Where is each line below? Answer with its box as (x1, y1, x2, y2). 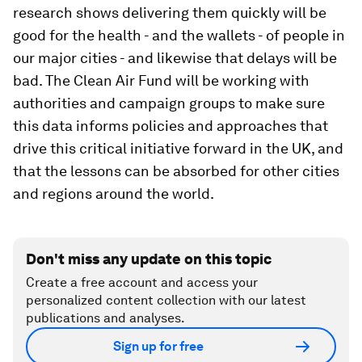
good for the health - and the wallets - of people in (13, 26, 345, 44)
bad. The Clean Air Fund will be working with (13, 71, 309, 89)
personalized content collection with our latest (26, 292, 306, 308)
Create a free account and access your (26, 274, 258, 290)
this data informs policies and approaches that (13, 116, 328, 134)
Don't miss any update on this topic (26, 250, 271, 267)
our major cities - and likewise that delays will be (13, 48, 337, 66)
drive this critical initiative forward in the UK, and (13, 139, 343, 157)
